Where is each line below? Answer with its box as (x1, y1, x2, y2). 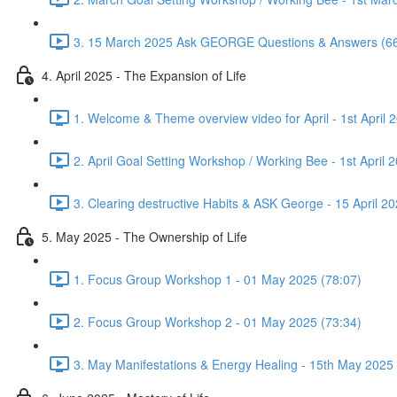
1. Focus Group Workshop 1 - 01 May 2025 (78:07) (74, 269, 362, 288)
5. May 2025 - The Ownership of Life (42, 227, 247, 245)
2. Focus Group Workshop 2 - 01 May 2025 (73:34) (74, 312, 362, 331)
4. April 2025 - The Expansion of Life (42, 66, 246, 84)
